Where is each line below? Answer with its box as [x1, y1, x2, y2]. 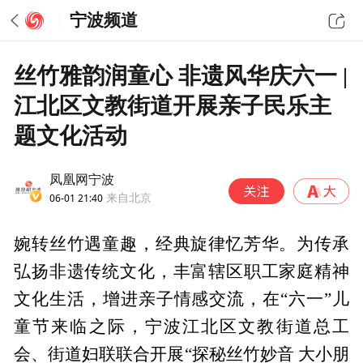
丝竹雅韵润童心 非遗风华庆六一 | [14, 62, 348, 88]
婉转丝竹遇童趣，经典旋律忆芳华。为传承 [14, 235, 349, 254]
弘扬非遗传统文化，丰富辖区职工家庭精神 [14, 263, 349, 281]
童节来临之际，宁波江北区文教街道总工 [14, 318, 349, 336]
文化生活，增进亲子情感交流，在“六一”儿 [14, 290, 349, 309]
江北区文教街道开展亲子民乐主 [14, 92, 332, 118]
